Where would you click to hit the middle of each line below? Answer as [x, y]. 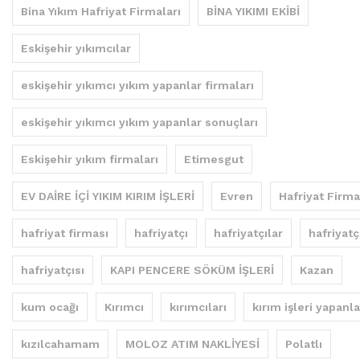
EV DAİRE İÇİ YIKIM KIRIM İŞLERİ [108, 196]
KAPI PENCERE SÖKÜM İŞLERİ [192, 270]
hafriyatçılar [248, 233]
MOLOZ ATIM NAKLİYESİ [192, 344]
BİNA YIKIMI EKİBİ [253, 11]
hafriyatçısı [53, 270]
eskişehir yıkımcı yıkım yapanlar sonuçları [139, 122]
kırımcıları [198, 307]
